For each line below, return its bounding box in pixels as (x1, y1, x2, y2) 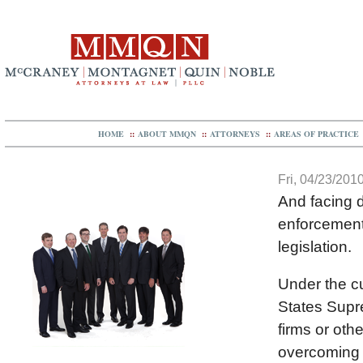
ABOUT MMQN (137, 128, 196, 139)
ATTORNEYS (209, 128, 260, 139)
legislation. (278, 238, 352, 255)
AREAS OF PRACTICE (273, 128, 359, 139)
